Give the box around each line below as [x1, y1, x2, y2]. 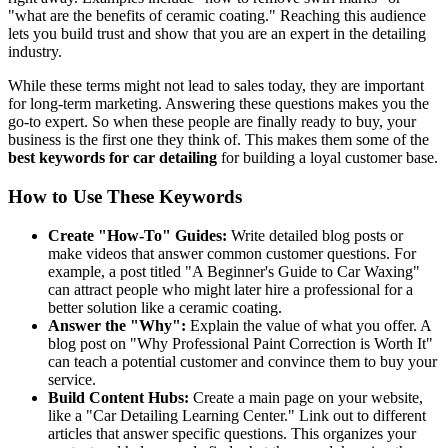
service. [48, 370, 96, 388]
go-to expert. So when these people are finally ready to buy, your [8, 113, 416, 131]
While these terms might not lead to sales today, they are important [8, 77, 424, 95]
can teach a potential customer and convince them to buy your [48, 352, 437, 370]
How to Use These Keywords [8, 185, 242, 207]
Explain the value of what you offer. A [186, 316, 431, 334]
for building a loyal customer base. [217, 149, 438, 167]
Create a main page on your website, [189, 388, 423, 406]
